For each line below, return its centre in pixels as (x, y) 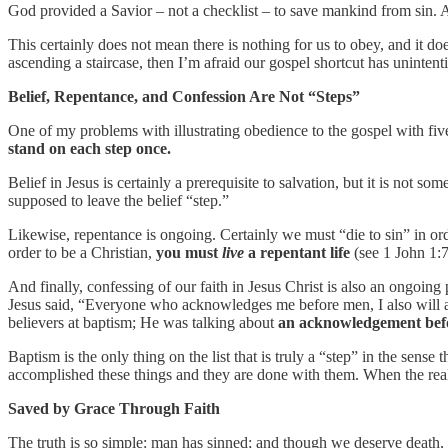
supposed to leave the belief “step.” (118, 200)
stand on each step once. (89, 148)
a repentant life (297, 252)
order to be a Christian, (82, 252)
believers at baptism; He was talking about (143, 322)
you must (189, 252)
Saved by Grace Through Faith (114, 408)
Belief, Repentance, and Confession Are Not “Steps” (184, 96)
